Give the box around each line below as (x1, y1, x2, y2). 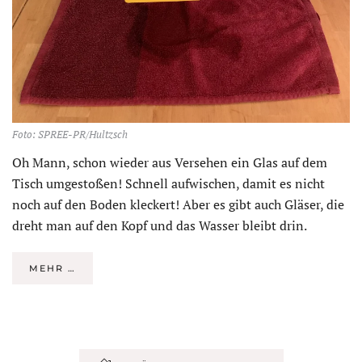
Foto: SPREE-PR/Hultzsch (12, 127, 128, 141)
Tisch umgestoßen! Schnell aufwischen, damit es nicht (12, 174, 325, 192)
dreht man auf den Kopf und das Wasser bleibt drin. (12, 216, 307, 234)
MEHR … (29, 262, 76, 274)
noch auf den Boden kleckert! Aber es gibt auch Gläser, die (12, 195, 344, 213)
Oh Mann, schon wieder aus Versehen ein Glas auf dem (12, 153, 327, 171)
